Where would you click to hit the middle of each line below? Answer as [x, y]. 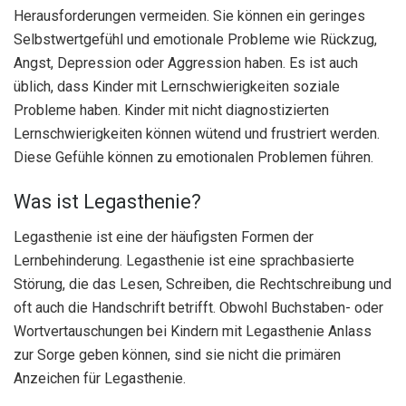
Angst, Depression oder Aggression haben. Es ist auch [186, 63]
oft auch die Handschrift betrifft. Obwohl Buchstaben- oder [198, 308]
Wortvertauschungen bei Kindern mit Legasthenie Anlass [193, 331]
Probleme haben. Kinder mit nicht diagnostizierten [171, 110]
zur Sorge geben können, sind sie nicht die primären [177, 355]
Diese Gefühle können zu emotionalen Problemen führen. [193, 157]
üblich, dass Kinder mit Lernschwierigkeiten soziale [177, 86]
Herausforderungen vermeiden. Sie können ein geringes [189, 15]
